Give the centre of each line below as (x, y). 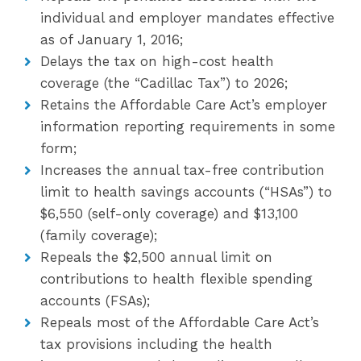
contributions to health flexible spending (176, 279)
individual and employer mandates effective (187, 18)
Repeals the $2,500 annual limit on (156, 257)
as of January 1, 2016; (112, 39)
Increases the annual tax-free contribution (183, 170)
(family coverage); (99, 235)
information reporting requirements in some (188, 127)
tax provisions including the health (156, 344)
